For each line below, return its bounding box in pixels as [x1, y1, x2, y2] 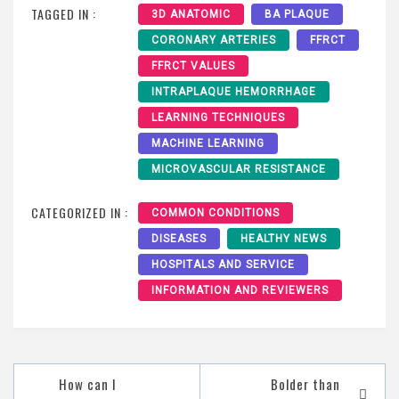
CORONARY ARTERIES [151, 33, 276, 46]
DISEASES [151, 232, 207, 245]
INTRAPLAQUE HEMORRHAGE [151, 85, 316, 98]
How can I [59, 373, 117, 394]
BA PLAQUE [265, 7, 330, 20]
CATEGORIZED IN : [31, 202, 128, 222]
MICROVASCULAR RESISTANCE [151, 162, 326, 175]
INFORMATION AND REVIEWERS [151, 283, 329, 297]
